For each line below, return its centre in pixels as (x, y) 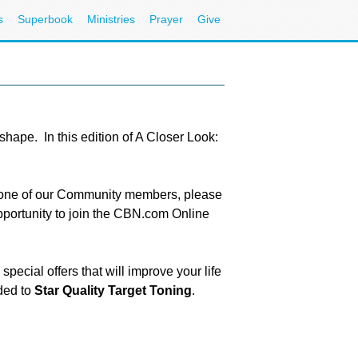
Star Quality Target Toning (113, 291)
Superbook (45, 19)
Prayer (166, 19)
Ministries (111, 19)
